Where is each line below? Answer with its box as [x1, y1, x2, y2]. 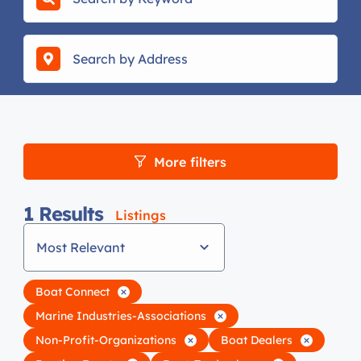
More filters [154, 153, 226, 170]
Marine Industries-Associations [35, 308, 206, 323]
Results [39, 201, 103, 226]
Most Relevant [36, 239, 125, 255]
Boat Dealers [221, 332, 293, 347]
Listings [115, 207, 166, 223]
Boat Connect [35, 284, 110, 299]
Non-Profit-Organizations [35, 332, 176, 347]
